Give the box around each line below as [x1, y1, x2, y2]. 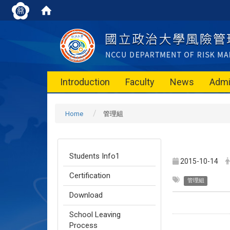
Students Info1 [69, 151, 120, 161]
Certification [69, 171, 110, 180]
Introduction [60, 76, 110, 87]
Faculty [125, 76, 155, 87]
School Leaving [69, 210, 121, 219]
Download [69, 190, 103, 200]
